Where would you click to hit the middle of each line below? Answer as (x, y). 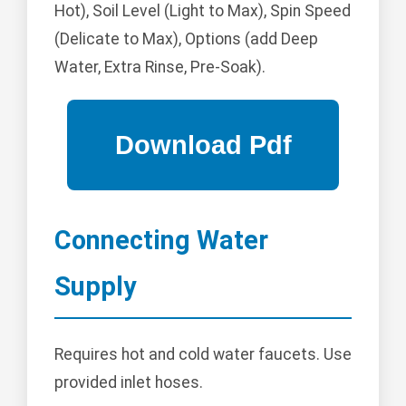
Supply (95, 287)
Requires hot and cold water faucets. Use (203, 354)
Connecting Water (161, 241)
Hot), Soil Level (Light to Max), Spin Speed (203, 11)
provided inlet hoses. (129, 382)
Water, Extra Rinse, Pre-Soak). (160, 68)
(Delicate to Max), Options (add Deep (186, 39)
